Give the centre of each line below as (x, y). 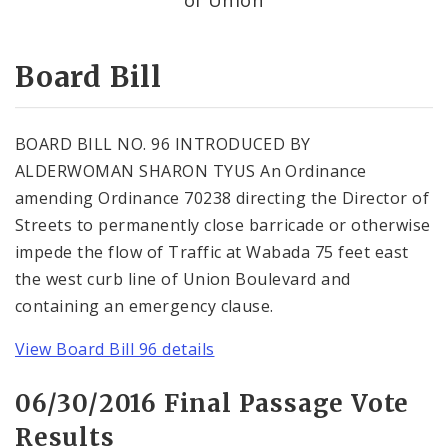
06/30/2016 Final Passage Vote (212, 403)
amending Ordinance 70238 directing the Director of (222, 197)
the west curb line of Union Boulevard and (183, 278)
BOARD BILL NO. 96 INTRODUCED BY (163, 143)
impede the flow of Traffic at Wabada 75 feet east (212, 251)
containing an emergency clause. (144, 305)
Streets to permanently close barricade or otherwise (223, 224)
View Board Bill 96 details (115, 348)
